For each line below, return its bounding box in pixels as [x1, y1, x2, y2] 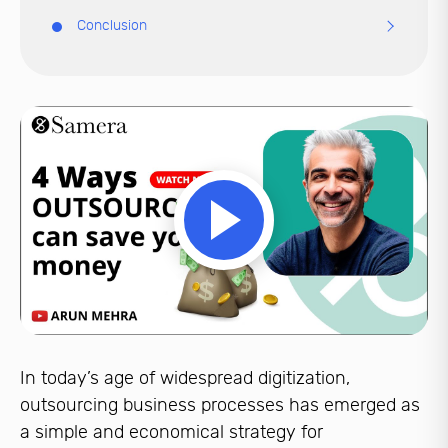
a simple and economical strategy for [20, 421, 323, 444]
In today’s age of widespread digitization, [20, 367, 350, 390]
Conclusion [77, 16, 147, 34]
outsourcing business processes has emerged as [20, 394, 420, 417]
